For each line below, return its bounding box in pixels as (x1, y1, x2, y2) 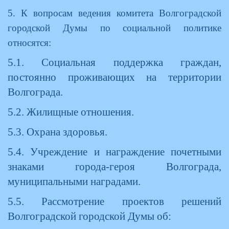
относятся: (8, 37, 51, 48)
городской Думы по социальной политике (8, 22, 221, 33)
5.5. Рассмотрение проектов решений (8, 196, 221, 207)
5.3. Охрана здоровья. (8, 126, 107, 138)
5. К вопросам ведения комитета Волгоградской (8, 8, 221, 18)
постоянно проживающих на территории (8, 72, 221, 83)
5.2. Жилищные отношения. (8, 106, 134, 118)
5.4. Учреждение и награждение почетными (8, 146, 221, 157)
